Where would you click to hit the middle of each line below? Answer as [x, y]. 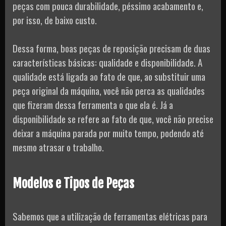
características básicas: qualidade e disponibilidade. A [107, 62]
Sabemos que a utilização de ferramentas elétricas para [110, 216]
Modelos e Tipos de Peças [73, 183]
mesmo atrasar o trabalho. [58, 147]
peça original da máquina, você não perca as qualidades [109, 91]
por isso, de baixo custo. [55, 19]
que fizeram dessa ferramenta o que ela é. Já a [93, 105]
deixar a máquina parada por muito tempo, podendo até [108, 133]
